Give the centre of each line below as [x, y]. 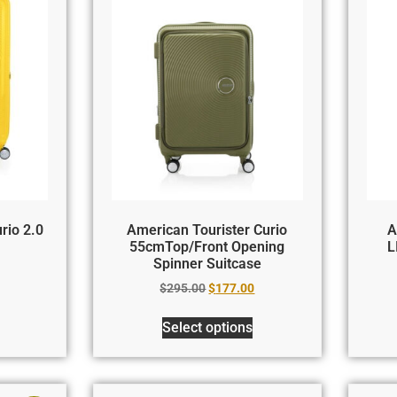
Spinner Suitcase [207, 263]
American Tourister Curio [207, 230]
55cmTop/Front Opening [207, 246]
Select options [207, 327]
